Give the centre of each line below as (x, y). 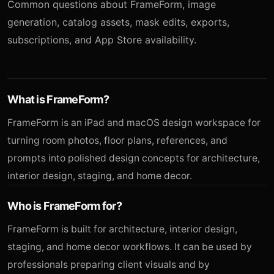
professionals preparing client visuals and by (109, 264)
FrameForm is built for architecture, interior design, (122, 229)
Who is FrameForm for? (65, 206)
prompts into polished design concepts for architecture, (134, 158)
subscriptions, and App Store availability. (102, 39)
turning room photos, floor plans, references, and (117, 140)
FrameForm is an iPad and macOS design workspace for (134, 122)
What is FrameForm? (58, 99)
